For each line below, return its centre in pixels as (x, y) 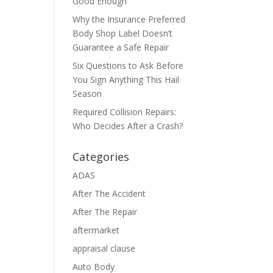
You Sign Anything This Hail (126, 80)
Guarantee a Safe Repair (121, 47)
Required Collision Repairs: (125, 112)
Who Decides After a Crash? (128, 126)
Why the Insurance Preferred (129, 19)
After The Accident (109, 193)
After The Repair (105, 212)
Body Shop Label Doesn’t (123, 33)
